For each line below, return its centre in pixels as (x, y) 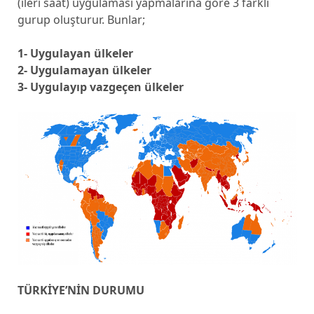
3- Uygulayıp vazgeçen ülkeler (100, 87)
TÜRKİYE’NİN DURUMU (81, 290)
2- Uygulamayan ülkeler (84, 70)
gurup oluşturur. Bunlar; (81, 20)
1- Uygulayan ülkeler (75, 53)
